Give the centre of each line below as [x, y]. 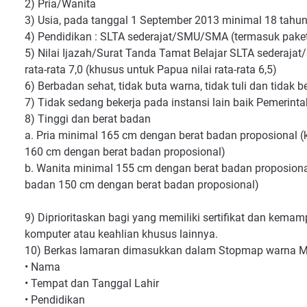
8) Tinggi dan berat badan [88, 119]
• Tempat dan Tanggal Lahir [92, 283]
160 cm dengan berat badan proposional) [125, 152]
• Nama [42, 267]
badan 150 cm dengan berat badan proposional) [142, 185]
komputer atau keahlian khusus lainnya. [121, 234]
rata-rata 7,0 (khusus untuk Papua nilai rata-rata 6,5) [151, 70]
